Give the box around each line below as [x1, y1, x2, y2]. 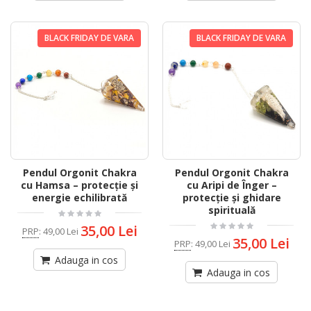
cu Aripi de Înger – [186, 178, 277, 192]
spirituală [208, 203, 255, 217]
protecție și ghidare [182, 191, 281, 205]
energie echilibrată [32, 191, 127, 205]
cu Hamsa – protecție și [21, 178, 138, 192]
